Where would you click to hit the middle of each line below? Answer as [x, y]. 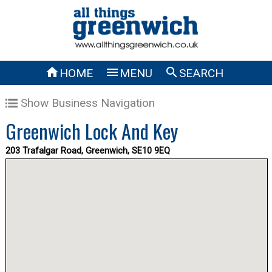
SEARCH [201, 73]
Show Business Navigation [87, 103]
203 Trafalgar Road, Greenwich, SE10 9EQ [87, 151]
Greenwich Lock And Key [91, 131]
